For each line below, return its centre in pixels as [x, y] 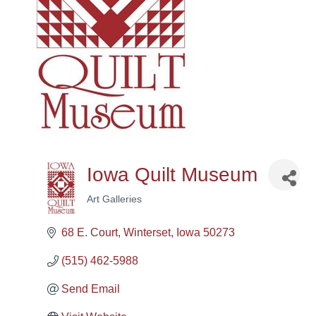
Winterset [147, 232]
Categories [120, 212]
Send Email [91, 289]
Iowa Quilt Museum [172, 175]
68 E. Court [90, 232]
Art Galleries [115, 199]
